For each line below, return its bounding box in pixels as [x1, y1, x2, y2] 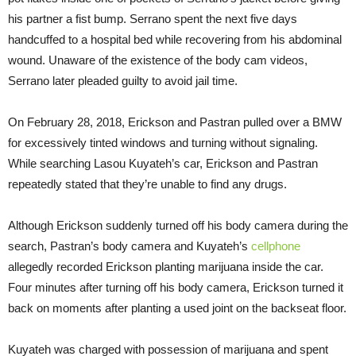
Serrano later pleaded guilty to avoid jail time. [8, 73, 238, 87]
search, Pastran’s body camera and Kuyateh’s [8, 238, 251, 253]
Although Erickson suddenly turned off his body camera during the [8, 218, 348, 232]
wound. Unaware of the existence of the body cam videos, [8, 52, 308, 67]
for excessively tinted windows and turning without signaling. [8, 135, 318, 149]
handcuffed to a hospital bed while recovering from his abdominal [8, 32, 342, 46]
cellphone [251, 238, 300, 253]
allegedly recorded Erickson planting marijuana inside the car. [8, 259, 323, 273]
